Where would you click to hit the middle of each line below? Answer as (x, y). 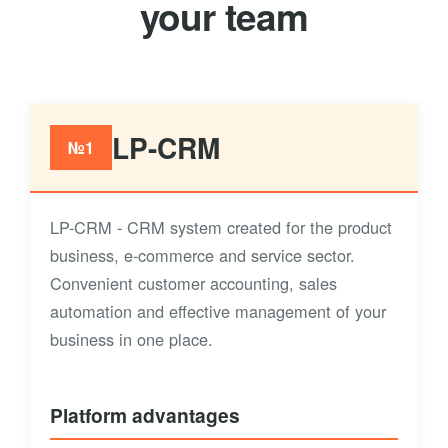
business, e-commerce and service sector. (202, 255)
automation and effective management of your (218, 311)
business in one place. (131, 339)
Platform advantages (145, 415)
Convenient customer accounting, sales (193, 283)
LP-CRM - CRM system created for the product (221, 227)
